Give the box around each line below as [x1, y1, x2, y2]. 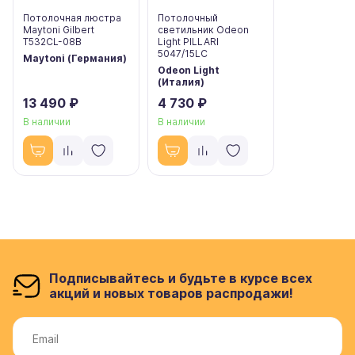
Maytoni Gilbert [23, 23, 94, 36]
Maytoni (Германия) [23, 52, 127, 64]
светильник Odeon [158, 23, 249, 36]
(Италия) [158, 75, 204, 88]
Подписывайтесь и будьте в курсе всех [49, 270, 312, 286]
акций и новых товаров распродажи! [49, 285, 293, 301]
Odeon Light [158, 63, 219, 76]
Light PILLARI [158, 35, 219, 48]
